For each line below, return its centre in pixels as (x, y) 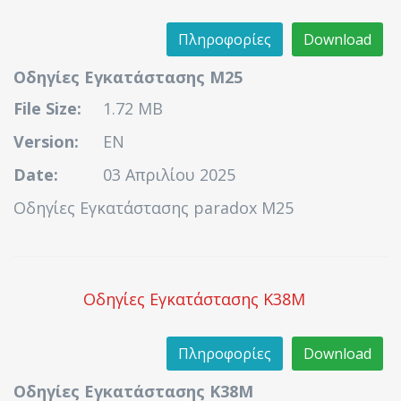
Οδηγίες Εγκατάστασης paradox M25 (154, 208)
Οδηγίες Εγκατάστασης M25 (128, 77)
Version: (46, 141)
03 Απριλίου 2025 (169, 175)
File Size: (47, 108)
